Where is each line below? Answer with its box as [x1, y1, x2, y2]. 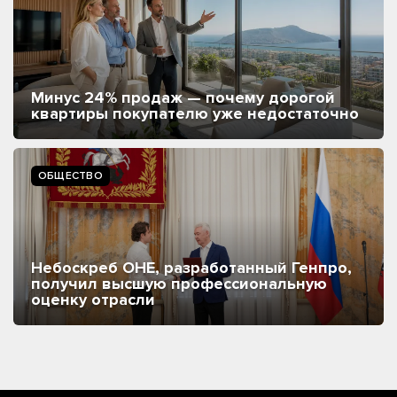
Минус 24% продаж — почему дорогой [31, 87, 335, 107]
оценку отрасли [31, 289, 160, 309]
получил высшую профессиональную [31, 273, 327, 293]
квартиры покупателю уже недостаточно [31, 103, 359, 123]
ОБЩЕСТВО [38, 168, 103, 183]
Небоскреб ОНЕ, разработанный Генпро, [31, 257, 352, 277]
